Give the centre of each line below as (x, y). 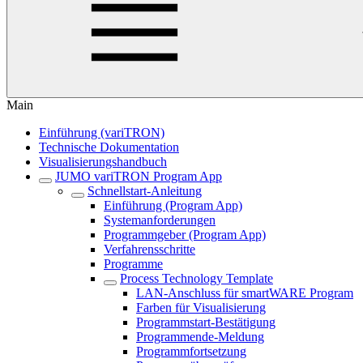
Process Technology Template (196, 278)
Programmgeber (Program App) (185, 235)
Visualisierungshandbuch (103, 162)
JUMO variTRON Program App (139, 176)
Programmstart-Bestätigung (206, 322)
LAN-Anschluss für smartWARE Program (245, 293)
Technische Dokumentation (109, 147)
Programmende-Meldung (200, 337)
